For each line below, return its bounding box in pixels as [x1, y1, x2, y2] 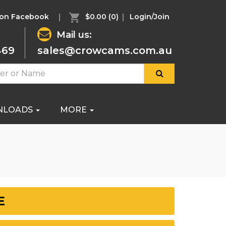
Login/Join [130, 12, 169, 21]
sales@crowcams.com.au [37, 44, 172, 56]
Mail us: [56, 29, 92, 40]
